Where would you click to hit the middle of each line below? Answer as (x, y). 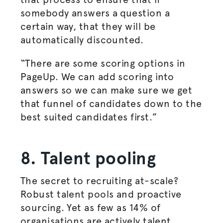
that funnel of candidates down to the (111, 104)
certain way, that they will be (88, 26)
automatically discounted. (83, 40)
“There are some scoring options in (103, 63)
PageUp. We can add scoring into (97, 77)
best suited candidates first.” (89, 117)
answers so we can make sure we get (106, 90)
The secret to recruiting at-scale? (99, 181)
